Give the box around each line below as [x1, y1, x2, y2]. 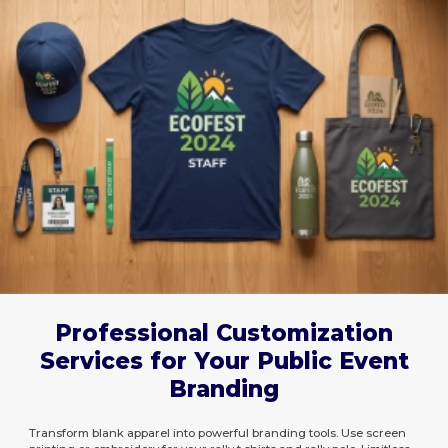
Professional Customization [55, 318, 393, 347]
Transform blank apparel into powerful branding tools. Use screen [29, 425, 407, 440]
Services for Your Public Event [39, 346, 409, 375]
